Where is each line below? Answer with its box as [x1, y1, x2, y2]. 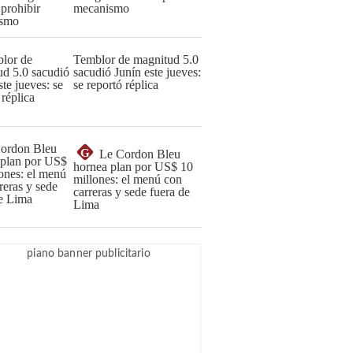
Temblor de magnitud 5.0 [73, 53, 199, 66]
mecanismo [73, 2, 129, 15]
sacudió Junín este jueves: [73, 65, 201, 79]
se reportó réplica [73, 78, 158, 91]
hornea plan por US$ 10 [73, 160, 193, 173]
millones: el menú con [73, 173, 182, 186]
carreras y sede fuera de [73, 185, 190, 199]
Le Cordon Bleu [99, 147, 180, 161]
